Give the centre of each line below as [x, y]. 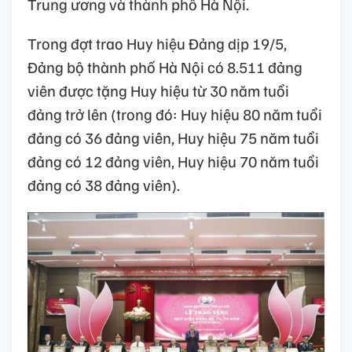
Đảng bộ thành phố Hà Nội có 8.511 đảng [165, 67]
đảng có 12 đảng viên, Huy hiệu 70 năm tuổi [173, 161]
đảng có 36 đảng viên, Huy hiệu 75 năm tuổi [173, 138]
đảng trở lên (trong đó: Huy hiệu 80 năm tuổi [175, 114]
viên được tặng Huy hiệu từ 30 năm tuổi [158, 91]
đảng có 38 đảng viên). [104, 185]
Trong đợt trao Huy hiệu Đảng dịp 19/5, [157, 44]
